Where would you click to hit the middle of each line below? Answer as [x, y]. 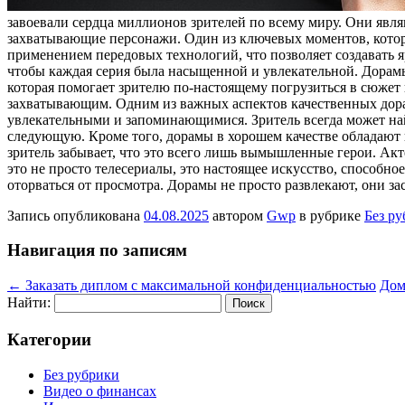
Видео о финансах [100, 391]
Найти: [29, 303]
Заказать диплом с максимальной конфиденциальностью [199, 286]
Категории [49, 339]
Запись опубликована [75, 215]
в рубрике [330, 215]
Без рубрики [81, 374]
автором [238, 215]
